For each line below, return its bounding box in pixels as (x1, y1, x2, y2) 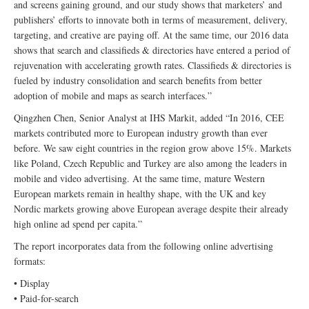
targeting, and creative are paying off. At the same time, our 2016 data (14, 28, 288, 42)
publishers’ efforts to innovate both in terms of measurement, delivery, (14, 13, 288, 27)
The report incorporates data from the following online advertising (14, 239, 273, 253)
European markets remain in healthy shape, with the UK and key (14, 187, 266, 201)
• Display (14, 277, 50, 290)
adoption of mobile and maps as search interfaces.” (14, 89, 212, 103)
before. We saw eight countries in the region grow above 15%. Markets (14, 141, 291, 155)
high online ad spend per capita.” (14, 217, 142, 231)
